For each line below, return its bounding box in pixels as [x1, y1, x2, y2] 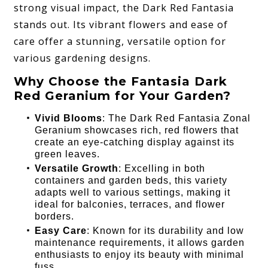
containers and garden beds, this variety [35, 175, 228, 185]
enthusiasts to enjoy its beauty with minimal [35, 249, 245, 260]
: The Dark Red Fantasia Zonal [102, 112, 251, 123]
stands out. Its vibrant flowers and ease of [14, 17, 229, 31]
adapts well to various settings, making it [35, 187, 231, 197]
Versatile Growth [35, 163, 119, 173]
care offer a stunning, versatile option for [14, 34, 227, 48]
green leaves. [35, 148, 100, 159]
